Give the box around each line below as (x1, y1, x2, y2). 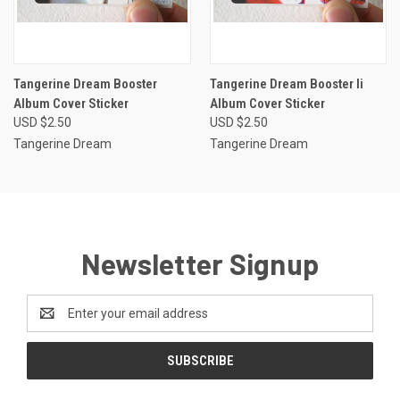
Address (27, 315, 74, 330)
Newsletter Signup (80, 246, 320, 281)
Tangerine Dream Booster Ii (209, 76, 363, 93)
